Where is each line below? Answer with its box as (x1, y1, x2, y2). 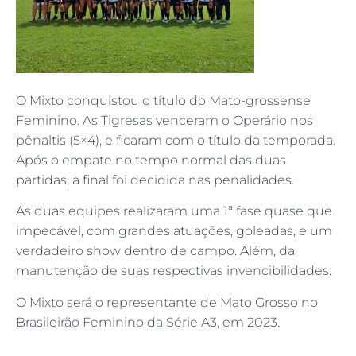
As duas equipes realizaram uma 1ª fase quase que (16, 203, 332, 219)
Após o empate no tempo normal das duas (16, 152, 286, 168)
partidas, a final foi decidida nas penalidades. (16, 172, 297, 188)
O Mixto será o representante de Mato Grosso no (16, 294, 318, 310)
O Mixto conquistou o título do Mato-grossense (16, 92, 311, 108)
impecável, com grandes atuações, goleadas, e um (16, 223, 332, 239)
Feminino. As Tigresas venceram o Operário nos (16, 112, 313, 128)
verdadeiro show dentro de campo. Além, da (16, 243, 295, 259)
